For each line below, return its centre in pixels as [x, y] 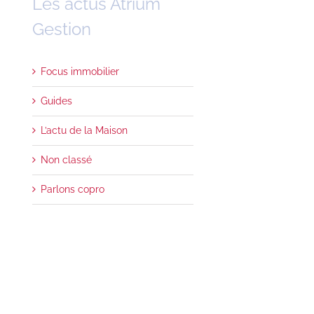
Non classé [66, 159]
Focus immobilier [80, 71]
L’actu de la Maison [84, 130]
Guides [56, 101]
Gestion [62, 29]
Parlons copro [73, 189]
